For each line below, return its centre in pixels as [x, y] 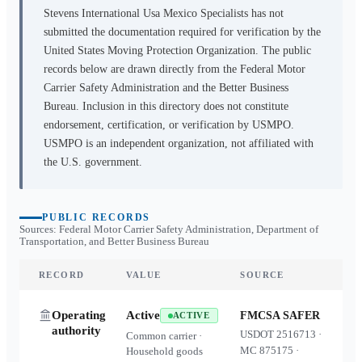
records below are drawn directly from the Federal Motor [175, 69]
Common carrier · [164, 336]
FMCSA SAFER [280, 316]
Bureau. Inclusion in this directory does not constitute [166, 106]
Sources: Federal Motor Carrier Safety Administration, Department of [169, 229]
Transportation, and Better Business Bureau [114, 242]
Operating [79, 315]
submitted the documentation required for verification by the [182, 32]
